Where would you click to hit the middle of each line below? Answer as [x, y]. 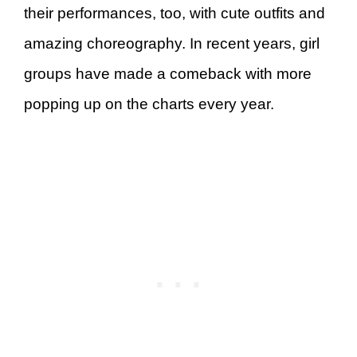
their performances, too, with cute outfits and [175, 13]
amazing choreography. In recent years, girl [172, 43]
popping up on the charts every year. [151, 104]
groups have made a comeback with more [168, 73]
